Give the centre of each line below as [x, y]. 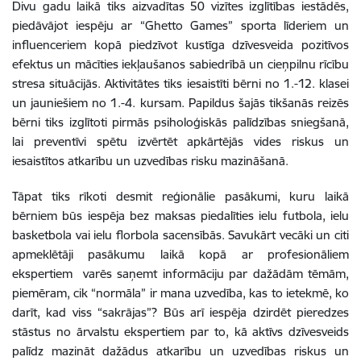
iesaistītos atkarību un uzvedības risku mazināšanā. [150, 160]
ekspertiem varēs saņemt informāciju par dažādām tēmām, [180, 273]
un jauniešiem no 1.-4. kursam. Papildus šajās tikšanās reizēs [180, 102]
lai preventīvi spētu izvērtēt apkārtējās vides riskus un [180, 141]
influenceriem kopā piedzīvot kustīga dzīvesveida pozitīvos [180, 44]
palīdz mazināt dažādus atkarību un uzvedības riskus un [180, 351]
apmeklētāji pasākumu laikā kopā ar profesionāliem [180, 254]
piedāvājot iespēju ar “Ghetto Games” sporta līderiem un [180, 25]
